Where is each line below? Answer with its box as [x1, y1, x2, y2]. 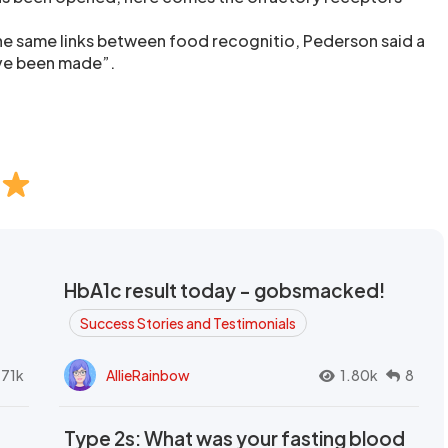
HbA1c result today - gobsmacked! [64, 278, 385, 303]
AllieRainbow [106, 365, 190, 384]
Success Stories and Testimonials [80, 314, 296, 333]
